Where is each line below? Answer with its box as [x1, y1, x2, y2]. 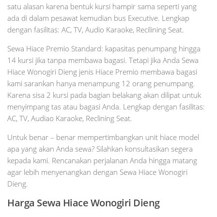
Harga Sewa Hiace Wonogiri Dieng [7, 196, 160, 209]
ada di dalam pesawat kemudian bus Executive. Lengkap [7, 13, 189, 23]
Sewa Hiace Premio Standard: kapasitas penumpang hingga [7, 43, 201, 53]
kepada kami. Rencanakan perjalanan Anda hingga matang [7, 155, 197, 165]
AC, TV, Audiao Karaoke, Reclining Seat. [7, 113, 132, 123]
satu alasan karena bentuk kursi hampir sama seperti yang [7, 1, 197, 11]
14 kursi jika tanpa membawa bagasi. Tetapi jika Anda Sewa [7, 55, 199, 65]
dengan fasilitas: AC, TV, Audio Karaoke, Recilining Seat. [7, 24, 184, 34]
